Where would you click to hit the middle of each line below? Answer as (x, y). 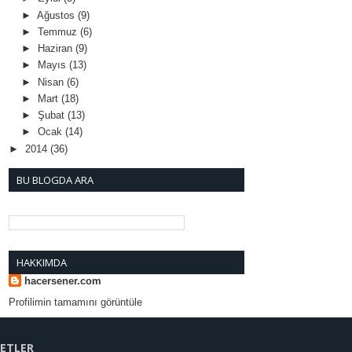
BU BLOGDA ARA (55, 180)
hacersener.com (63, 281)
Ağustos (57, 15)
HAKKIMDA (42, 263)
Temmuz (59, 31)
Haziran (56, 49)
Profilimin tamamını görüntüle (75, 302)
